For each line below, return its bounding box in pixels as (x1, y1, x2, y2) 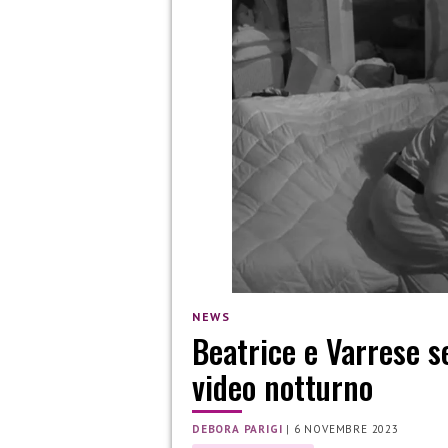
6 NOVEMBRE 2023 (293, 422, 399, 437)
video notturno (192, 363, 373, 411)
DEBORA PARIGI (192, 422, 283, 437)
